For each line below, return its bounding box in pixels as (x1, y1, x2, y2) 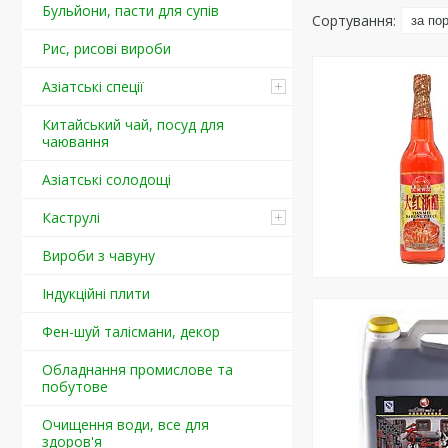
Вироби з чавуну (42, 246, 155, 265)
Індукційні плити (42, 284, 150, 303)
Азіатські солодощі (42, 170, 171, 189)
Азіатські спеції (42, 77, 144, 96)
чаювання (42, 132, 109, 151)
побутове (42, 377, 108, 396)
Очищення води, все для (42, 415, 209, 434)
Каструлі (42, 208, 100, 227)
